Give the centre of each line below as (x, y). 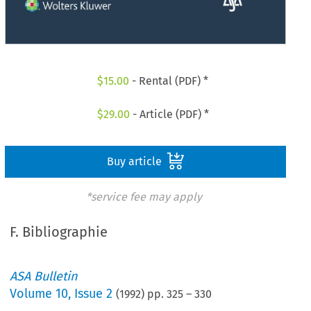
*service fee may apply (144, 196)
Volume (33, 294)
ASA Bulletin (44, 277)
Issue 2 (94, 294)
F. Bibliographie (59, 232)
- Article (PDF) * (169, 114)
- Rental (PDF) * (169, 81)
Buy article (135, 161)
